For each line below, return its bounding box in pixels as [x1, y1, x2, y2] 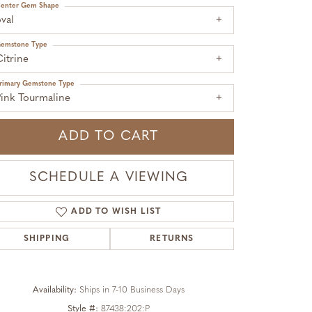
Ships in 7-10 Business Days [79, 286, 185, 295]
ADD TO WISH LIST [71, 208, 162, 217]
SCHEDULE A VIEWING [29, 171, 189, 185]
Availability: [33, 286, 77, 295]
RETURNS [150, 235, 194, 244]
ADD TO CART [58, 130, 159, 144]
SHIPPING [23, 235, 70, 244]
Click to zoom [160, 247, 211, 260]
